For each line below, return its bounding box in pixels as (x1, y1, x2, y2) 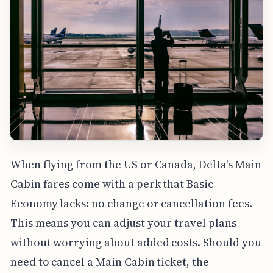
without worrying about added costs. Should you (10, 234, 261, 250)
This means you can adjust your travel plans (10, 214, 236, 230)
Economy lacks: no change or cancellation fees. (10, 195, 252, 211)
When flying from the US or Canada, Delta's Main (10, 156, 261, 172)
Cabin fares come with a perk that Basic (10, 175, 213, 191)
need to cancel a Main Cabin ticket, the (10, 253, 209, 269)
